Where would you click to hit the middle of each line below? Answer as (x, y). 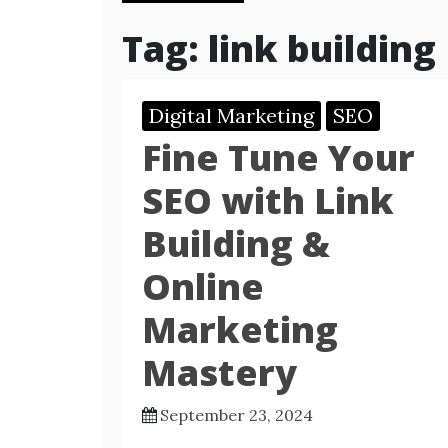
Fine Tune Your (278, 157)
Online (203, 286)
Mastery (219, 372)
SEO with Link (268, 200)
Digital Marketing (231, 115)
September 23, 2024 (236, 415)
